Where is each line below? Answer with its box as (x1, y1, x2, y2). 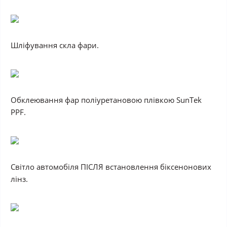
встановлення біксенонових (103, 162, 211, 172)
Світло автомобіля (11, 162, 81, 172)
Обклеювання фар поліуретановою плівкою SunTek (11, 95, 202, 105)
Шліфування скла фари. (11, 40, 99, 50)
